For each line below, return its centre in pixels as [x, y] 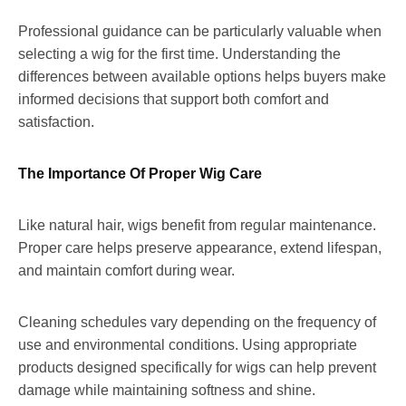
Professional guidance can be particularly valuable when [200, 31]
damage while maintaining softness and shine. [167, 390]
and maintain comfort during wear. [126, 270]
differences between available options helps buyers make [202, 76]
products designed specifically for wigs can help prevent [197, 367]
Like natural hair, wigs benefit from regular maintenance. [197, 225]
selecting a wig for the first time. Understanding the [179, 53]
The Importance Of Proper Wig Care [140, 173]
